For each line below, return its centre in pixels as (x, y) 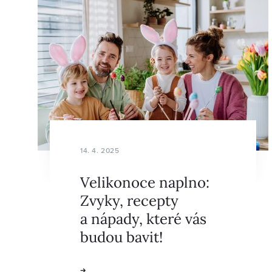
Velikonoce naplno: (145, 182)
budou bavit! (121, 236)
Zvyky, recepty (129, 200)
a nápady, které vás (143, 218)
